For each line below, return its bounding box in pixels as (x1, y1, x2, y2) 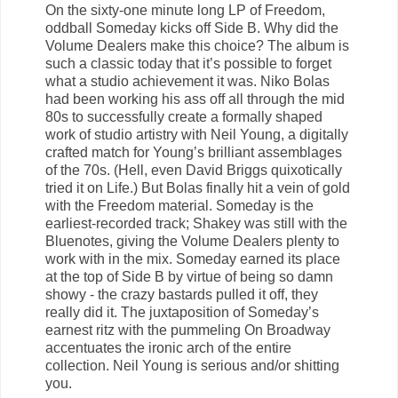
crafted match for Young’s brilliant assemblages (45, 144, 342, 160)
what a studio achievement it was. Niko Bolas (45, 73, 330, 89)
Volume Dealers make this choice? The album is (45, 37, 349, 53)
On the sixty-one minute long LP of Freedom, (45, 2, 325, 18)
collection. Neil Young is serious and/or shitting (45, 357, 339, 373)
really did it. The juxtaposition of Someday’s (45, 304, 319, 320)
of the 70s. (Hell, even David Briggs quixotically (45, 162, 342, 178)
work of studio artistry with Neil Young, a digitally (45, 126, 348, 142)
